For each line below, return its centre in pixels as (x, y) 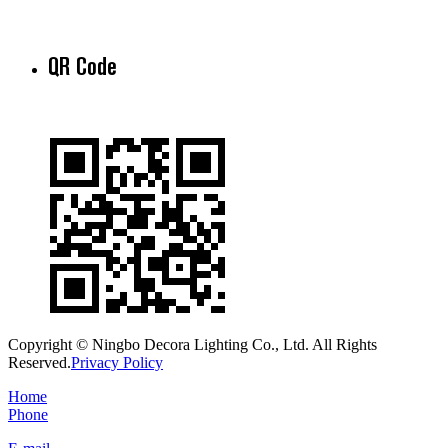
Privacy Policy (117, 363)
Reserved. (39, 363)
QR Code (82, 67)
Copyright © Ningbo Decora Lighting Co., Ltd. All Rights (192, 345)
